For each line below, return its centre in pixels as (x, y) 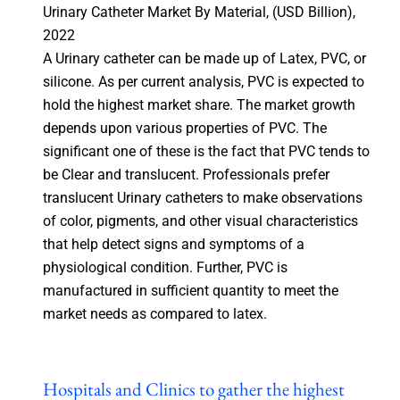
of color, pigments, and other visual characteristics (200, 221)
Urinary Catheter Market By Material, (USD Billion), (199, 12)
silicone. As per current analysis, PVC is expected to (203, 81)
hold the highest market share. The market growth (199, 104)
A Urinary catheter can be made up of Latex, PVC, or (204, 58)
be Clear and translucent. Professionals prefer (186, 174)
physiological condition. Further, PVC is (165, 267)
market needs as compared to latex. (154, 313)
